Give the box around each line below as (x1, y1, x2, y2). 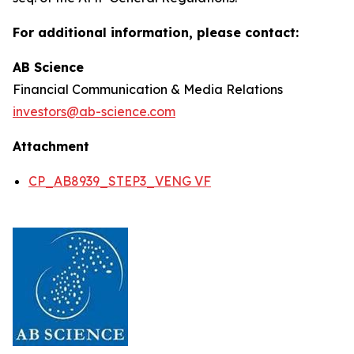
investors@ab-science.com (13, 104, 175, 119)
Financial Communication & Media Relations (13, 81, 283, 97)
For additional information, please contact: (13, 24, 299, 40)
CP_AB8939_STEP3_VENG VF (28, 173, 211, 189)
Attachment (13, 138, 89, 154)
